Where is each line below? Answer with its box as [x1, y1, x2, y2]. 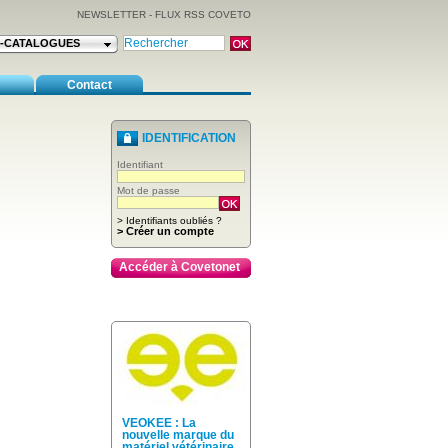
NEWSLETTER [77, 9, 146, 20]
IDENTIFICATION [142, 131, 236, 145]
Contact [67, 78, 112, 93]
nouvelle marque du [122, 428, 234, 442]
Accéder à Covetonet [119, 260, 240, 274]
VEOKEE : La [122, 416, 196, 430]
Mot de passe [117, 185, 180, 196]
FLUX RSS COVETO [155, 9, 251, 20]
